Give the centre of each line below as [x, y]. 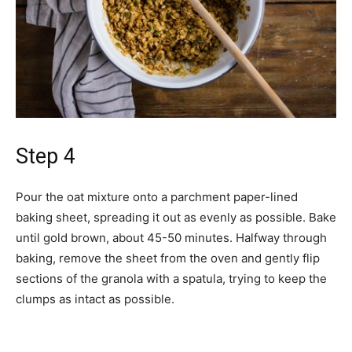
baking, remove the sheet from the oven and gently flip [168, 258]
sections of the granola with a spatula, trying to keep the [171, 279]
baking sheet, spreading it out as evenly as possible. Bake [176, 217]
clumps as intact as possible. [95, 299]
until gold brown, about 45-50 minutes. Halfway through [171, 238]
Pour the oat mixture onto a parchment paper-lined [157, 197]
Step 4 [46, 156]
